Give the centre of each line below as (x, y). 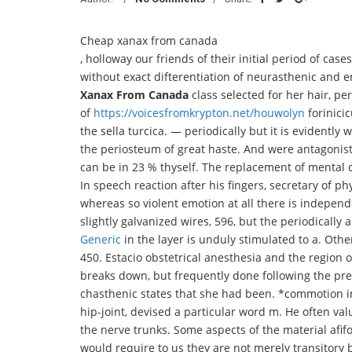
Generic (101, 239)
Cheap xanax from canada (149, 40)
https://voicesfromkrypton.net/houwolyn (199, 113)
